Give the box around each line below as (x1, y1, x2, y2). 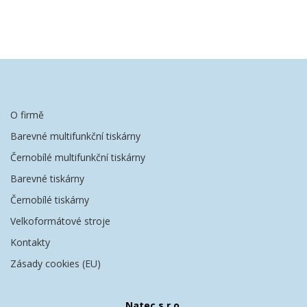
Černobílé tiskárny (10, 193, 89, 206)
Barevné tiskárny (10, 171, 84, 185)
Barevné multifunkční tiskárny (10, 129, 140, 143)
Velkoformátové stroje (10, 214, 110, 228)
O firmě (10, 108, 44, 121)
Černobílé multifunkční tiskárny (10, 150, 145, 164)
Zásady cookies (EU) (10, 256, 101, 270)
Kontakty (10, 235, 50, 249)
